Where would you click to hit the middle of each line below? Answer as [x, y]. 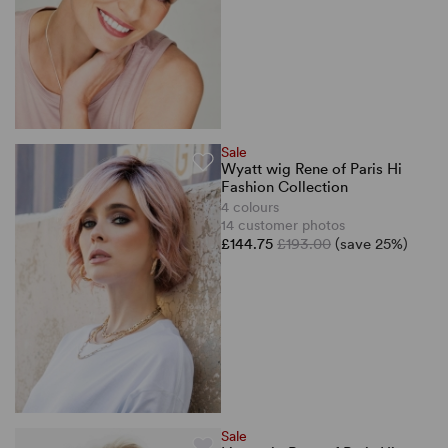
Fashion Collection [284, 186]
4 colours [250, 206]
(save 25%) [371, 243]
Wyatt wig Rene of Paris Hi [311, 168]
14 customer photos [283, 224]
